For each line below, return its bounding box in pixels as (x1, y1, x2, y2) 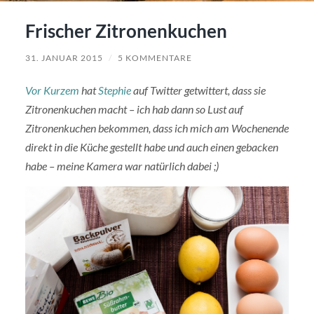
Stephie (97, 83, 131, 97)
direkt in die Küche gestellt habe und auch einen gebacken (25, 140, 278, 154)
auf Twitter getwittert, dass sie (130, 83, 266, 97)
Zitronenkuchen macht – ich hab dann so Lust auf (25, 102, 243, 116)
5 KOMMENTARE (117, 53, 192, 64)
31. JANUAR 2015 (25, 53, 103, 64)
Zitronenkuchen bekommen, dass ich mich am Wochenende (25, 121, 289, 135)
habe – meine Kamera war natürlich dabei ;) (25, 159, 219, 173)
